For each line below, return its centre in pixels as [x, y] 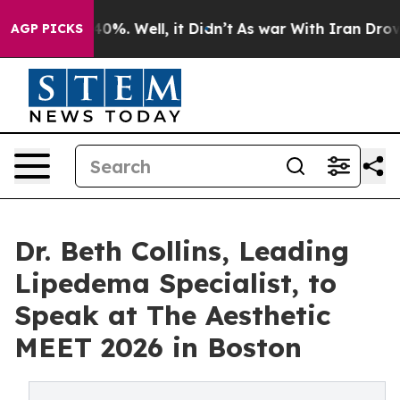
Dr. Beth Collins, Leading [182, 251]
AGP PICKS [47, 29]
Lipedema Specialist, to [175, 283]
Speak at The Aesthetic [172, 315]
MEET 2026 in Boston [158, 347]
